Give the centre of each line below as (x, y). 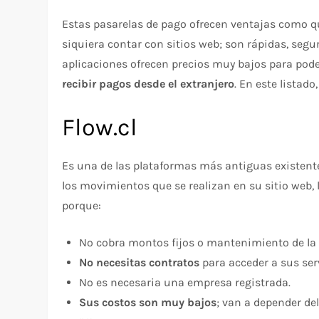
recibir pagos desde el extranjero (148, 83)
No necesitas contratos (140, 262)
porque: (82, 205)
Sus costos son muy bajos (148, 302)
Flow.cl (100, 127)
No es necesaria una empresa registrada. (185, 282)
